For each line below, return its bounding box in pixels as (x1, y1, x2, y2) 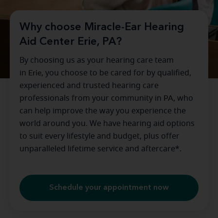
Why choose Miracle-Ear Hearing (19, 22, 184, 33)
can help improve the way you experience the (19, 107, 186, 115)
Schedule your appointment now (49, 184, 169, 192)
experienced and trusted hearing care (19, 82, 159, 90)
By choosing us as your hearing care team (19, 56, 174, 65)
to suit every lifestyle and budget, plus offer (19, 132, 180, 141)
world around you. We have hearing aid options (19, 120, 195, 128)
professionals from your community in (19, 94, 163, 103)
